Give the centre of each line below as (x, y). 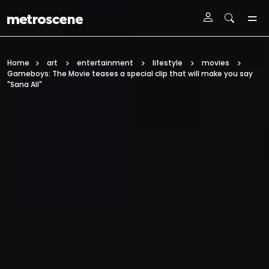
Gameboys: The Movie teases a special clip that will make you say (130, 74)
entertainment (105, 63)
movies (216, 63)
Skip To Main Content (134, 15)
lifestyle (168, 63)
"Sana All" (25, 84)
